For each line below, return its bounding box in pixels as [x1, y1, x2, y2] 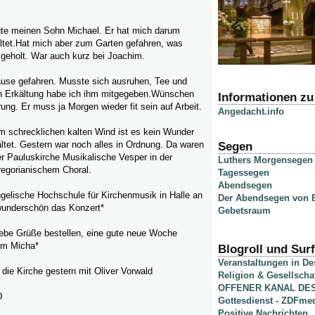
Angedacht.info [218, 105, 284, 117]
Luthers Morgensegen [218, 155, 313, 166]
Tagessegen [218, 167, 269, 179]
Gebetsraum [218, 205, 271, 217]
